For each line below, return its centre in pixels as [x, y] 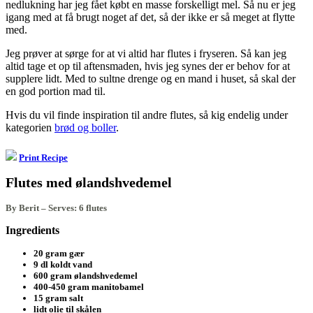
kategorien [30, 127]
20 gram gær [59, 253]
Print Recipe [43, 157]
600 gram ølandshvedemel [86, 275]
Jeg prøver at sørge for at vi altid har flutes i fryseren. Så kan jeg [146, 53]
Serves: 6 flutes [78, 208]
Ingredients [32, 231]
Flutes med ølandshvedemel [89, 183]
